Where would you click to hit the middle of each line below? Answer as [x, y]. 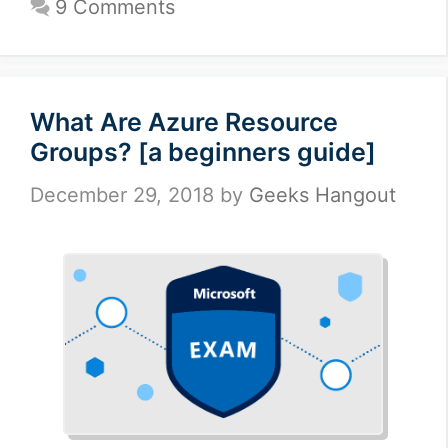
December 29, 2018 [122, 194]
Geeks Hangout [322, 194]
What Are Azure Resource [184, 121]
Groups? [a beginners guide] [203, 151]
